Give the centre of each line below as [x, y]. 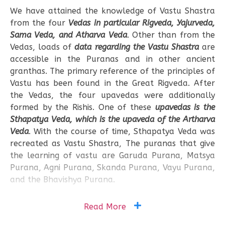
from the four [39, 23]
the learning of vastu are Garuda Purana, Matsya [113, 156]
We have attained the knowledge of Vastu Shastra [113, 11]
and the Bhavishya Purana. [63, 180]
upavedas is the [185, 107]
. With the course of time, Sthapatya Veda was [122, 132]
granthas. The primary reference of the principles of [113, 71]
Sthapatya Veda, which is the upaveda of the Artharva [113, 120]
